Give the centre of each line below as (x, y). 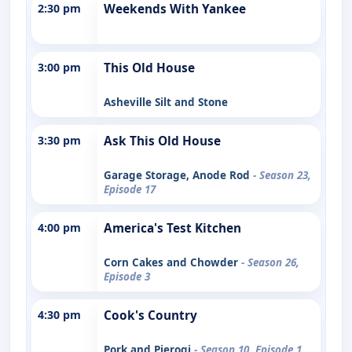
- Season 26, (270, 262)
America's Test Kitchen (172, 228)
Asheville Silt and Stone (166, 102)
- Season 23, (282, 175)
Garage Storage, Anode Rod (178, 175)
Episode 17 (130, 189)
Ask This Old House (162, 141)
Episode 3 (127, 276)
